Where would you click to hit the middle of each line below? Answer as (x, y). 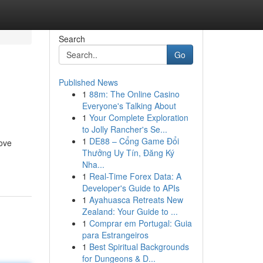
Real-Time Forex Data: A (135, 176)
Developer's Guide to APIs (131, 188)
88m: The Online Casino (134, 94)
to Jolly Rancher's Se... (124, 129)
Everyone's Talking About (129, 106)
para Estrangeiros (115, 235)
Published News (88, 82)
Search (72, 39)
